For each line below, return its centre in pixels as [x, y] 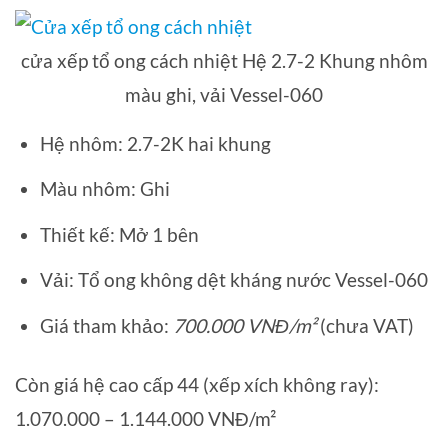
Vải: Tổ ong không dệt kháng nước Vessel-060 [233, 280]
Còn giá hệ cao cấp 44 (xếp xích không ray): [197, 384]
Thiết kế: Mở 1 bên [119, 234]
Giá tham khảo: [106, 325]
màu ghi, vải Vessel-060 [224, 94]
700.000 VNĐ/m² [244, 325]
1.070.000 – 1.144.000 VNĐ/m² [145, 418]
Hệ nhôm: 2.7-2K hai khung [155, 143]
